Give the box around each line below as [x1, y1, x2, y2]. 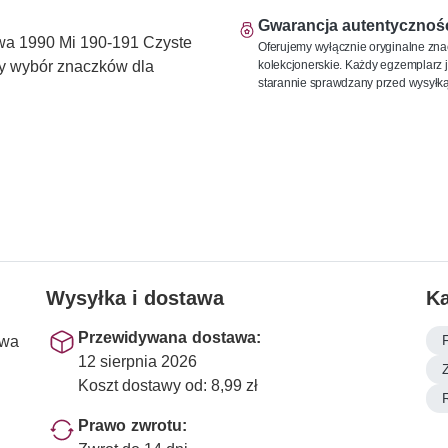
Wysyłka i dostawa [46, 285, 224, 310]
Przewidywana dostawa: [78, 327, 261, 347]
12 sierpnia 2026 [78, 351, 197, 371]
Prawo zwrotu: [78, 415, 187, 435]
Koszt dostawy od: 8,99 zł [78, 375, 258, 395]
